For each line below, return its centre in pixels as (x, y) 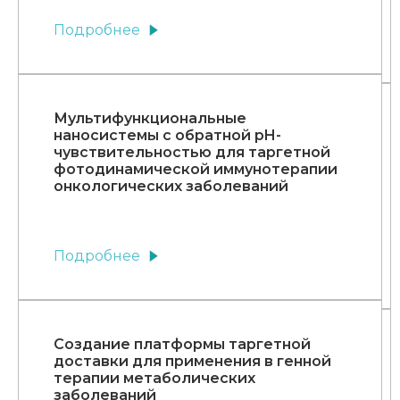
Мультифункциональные (150, 119)
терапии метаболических (154, 379)
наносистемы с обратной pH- (167, 136)
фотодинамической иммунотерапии (196, 170)
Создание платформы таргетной (182, 345)
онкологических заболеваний (171, 187)
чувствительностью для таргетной (192, 153)
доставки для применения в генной (192, 362)
